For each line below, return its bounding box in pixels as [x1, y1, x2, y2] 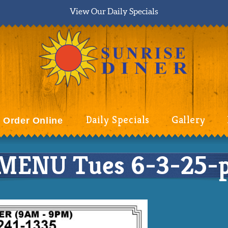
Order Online [3, 116, 63, 126]
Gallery [171, 113, 206, 126]
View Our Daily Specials [70, 7, 158, 16]
